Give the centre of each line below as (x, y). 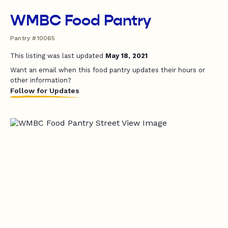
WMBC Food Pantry (81, 20)
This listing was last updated (58, 56)
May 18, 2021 (126, 56)
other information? (41, 80)
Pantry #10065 (33, 38)
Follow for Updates (45, 91)
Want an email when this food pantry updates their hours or (108, 70)
